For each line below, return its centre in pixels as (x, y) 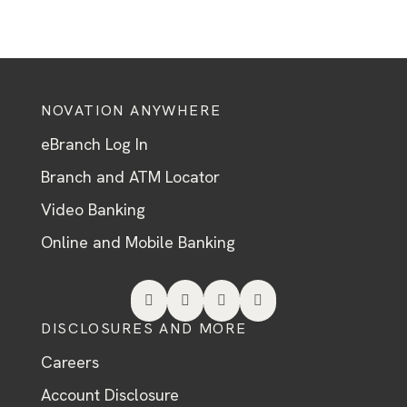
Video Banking (93, 209)
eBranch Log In (94, 144)
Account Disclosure (109, 395)
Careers (69, 362)
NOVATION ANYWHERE (131, 110)
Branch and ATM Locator (130, 177)
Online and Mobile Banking (138, 242)
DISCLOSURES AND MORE (144, 328)
